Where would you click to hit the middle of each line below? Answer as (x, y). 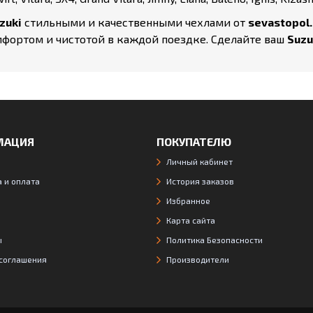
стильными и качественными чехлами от (135, 22)
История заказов (200, 181)
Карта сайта (191, 220)
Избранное (188, 201)
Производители (198, 259)
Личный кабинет (199, 161)
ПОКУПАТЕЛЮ (194, 141)
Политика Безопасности (214, 240)
